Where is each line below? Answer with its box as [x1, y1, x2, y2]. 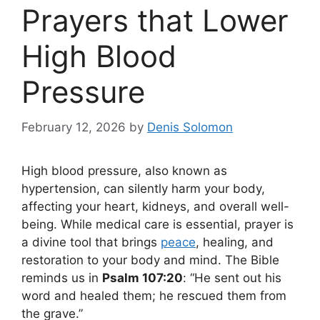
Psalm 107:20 [102, 270, 183, 285]
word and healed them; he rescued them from [21, 288, 286, 303]
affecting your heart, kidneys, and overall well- [21, 199, 289, 214]
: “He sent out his [183, 270, 281, 285]
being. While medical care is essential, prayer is [21, 216, 294, 231]
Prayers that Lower [21, 2, 289, 39]
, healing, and [196, 234, 274, 249]
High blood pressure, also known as [21, 163, 227, 178]
